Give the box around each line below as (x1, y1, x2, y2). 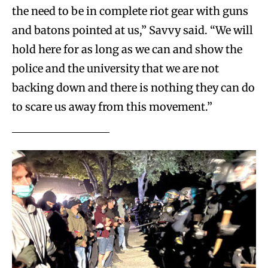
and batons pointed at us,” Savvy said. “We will (12, 23, 253, 38)
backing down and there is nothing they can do (12, 81, 255, 95)
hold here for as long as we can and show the (12, 42, 242, 57)
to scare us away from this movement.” (12, 100, 212, 114)
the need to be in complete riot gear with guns (12, 4, 248, 19)
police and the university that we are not (12, 62, 219, 76)
